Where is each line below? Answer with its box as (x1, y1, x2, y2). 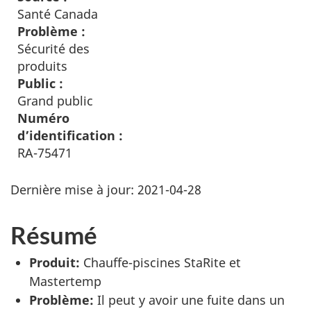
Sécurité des (17, 40, 90, 57)
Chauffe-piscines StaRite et (80, 254, 241, 271)
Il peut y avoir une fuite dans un (94, 292, 285, 308)
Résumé (10, 220, 97, 249)
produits (17, 58, 67, 74)
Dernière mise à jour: (10, 181, 137, 198)
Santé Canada (17, 6, 98, 22)
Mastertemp (29, 273, 101, 289)
